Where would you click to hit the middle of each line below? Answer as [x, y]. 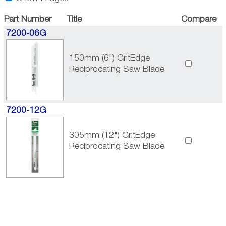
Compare [199, 19]
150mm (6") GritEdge [110, 58]
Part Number [27, 19]
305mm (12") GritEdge [112, 135]
